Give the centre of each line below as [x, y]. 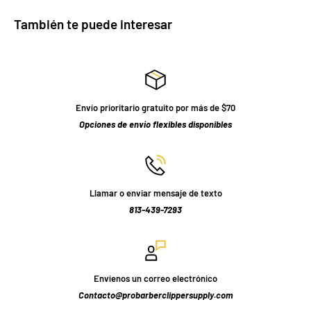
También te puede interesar [93, 24]
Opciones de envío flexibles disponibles [155, 125]
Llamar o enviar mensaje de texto [155, 193]
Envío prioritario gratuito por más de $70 [155, 108]
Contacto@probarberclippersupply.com [155, 295]
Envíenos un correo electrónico [155, 279]
